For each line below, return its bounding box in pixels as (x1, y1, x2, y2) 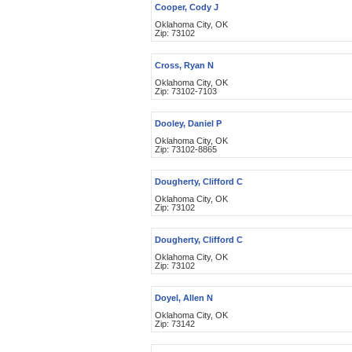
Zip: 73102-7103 (155, 86, 217, 96)
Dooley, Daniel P (155, 119, 222, 128)
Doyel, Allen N (155, 293, 213, 302)
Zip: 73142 (155, 319, 195, 328)
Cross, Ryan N (155, 60, 214, 70)
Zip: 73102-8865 (155, 145, 217, 154)
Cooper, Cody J (155, 2, 218, 12)
